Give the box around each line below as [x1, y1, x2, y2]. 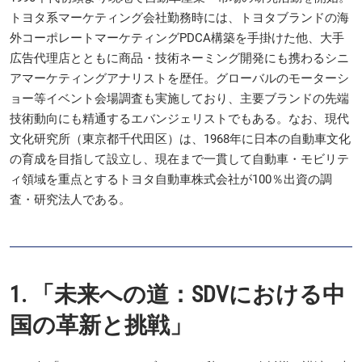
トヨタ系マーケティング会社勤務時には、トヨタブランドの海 [10, 10, 349, 25]
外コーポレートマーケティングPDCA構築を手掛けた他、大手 [10, 30, 344, 45]
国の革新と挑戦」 [10, 311, 192, 339]
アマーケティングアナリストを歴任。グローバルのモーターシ [10, 70, 349, 86]
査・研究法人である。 [10, 192, 131, 207]
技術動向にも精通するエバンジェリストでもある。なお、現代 [10, 111, 349, 126]
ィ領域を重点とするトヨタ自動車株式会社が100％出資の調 [10, 171, 332, 187]
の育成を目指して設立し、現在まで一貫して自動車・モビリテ [10, 151, 349, 166]
